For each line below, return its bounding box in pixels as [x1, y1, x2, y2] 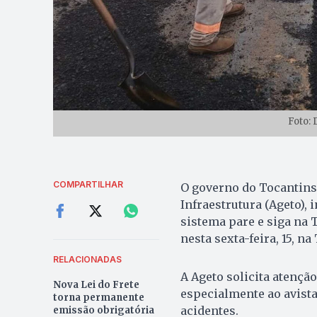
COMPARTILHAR [52, 178, 123, 190]
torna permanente [52, 291, 144, 304]
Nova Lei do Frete [52, 278, 139, 291]
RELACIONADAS [52, 253, 122, 265]
